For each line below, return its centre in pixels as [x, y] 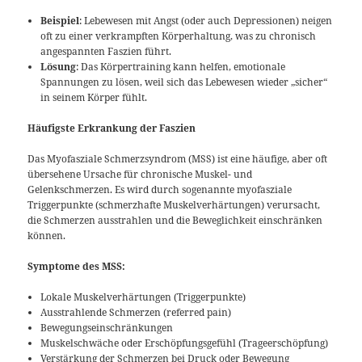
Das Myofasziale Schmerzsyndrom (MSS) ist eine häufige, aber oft [178, 159]
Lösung [59, 66]
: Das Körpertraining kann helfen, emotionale [181, 66]
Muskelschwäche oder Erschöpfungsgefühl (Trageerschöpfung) [185, 343]
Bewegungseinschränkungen [107, 328]
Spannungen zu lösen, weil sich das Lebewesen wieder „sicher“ [184, 82]
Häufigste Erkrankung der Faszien [112, 128]
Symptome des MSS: [77, 267]
